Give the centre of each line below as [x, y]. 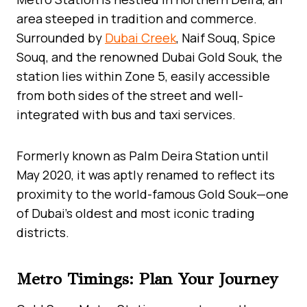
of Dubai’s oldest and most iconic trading [135, 213]
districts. [43, 232]
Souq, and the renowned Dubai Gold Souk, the [149, 57]
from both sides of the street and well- [130, 95]
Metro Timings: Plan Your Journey [147, 279]
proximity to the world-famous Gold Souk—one [152, 194]
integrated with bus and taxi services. [126, 114]
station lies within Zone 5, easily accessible [143, 76]
